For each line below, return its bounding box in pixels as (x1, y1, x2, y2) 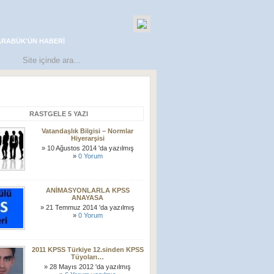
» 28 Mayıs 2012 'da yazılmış (44, 263, 131, 270)
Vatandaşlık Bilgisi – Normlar (42, 127, 133, 135)
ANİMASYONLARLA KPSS (45, 187, 130, 194)
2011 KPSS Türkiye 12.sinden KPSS (31, 246, 144, 253)
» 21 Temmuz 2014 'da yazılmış (40, 204, 135, 211)
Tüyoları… (71, 253, 104, 261)
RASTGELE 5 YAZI (29, 110, 88, 117)
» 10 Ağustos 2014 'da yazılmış (41, 144, 134, 152)
